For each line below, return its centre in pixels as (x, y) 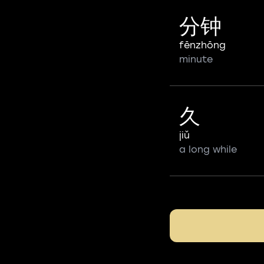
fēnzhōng (202, 45)
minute (196, 59)
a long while (208, 149)
